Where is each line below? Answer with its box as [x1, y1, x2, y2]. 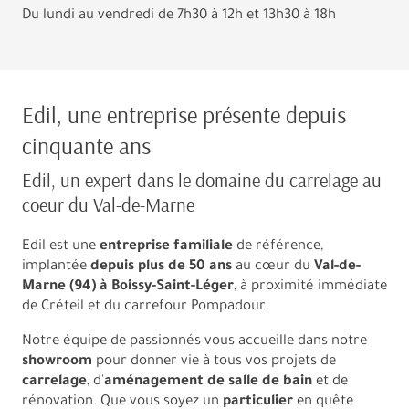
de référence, [233, 238, 323, 255]
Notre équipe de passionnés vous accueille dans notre [22, 333, 367, 350]
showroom [22, 353, 92, 370]
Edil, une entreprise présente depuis [22, 100, 346, 130]
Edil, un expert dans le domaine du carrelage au [22, 167, 382, 192]
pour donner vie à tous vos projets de [92, 353, 336, 370]
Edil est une [22, 238, 100, 255]
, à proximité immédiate [234, 278, 387, 295]
